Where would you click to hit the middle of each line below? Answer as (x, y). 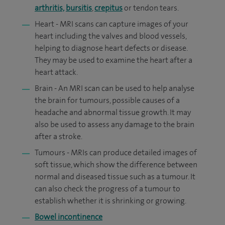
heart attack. (56, 72)
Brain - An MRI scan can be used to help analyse (115, 88)
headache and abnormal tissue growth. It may (113, 112)
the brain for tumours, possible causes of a (107, 100)
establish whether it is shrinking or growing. (110, 201)
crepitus (108, 8)
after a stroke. (59, 136)
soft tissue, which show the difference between (116, 164)
